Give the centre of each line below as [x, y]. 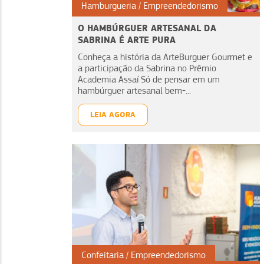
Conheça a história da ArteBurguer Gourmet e [165, 57]
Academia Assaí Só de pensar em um [149, 80]
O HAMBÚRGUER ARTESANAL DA [147, 28]
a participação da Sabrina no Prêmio [147, 69]
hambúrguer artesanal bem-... [134, 91]
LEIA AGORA [113, 115]
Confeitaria [103, 255]
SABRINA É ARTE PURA [127, 40]
